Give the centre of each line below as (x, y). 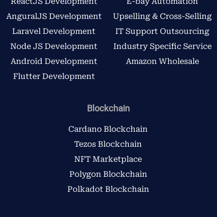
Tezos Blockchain (108, 144)
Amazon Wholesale (162, 62)
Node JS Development (54, 46)
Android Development (54, 62)
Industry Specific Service (162, 46)
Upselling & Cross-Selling (163, 16)
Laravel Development (54, 31)
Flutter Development (54, 77)
